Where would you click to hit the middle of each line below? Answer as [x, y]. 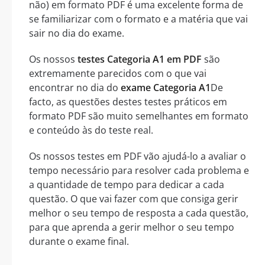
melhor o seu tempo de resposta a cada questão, [139, 213]
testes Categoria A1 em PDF [140, 59]
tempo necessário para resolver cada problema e [139, 170]
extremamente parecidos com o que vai [118, 73]
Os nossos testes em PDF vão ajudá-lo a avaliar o [138, 156]
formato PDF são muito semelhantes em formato [139, 116]
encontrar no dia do [75, 87]
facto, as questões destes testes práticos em [128, 101]
